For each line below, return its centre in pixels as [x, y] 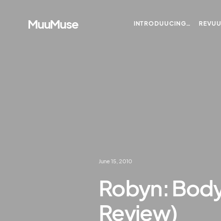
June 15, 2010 [115, 161]
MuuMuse [53, 24]
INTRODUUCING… [162, 23]
